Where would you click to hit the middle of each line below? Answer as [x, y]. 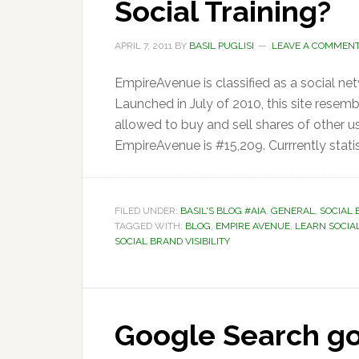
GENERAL [293, 211]
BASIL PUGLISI [222, 46]
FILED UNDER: [147, 211]
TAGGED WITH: [150, 226]
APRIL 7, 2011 [143, 46]
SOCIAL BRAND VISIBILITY [172, 241]
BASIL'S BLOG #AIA [223, 211]
